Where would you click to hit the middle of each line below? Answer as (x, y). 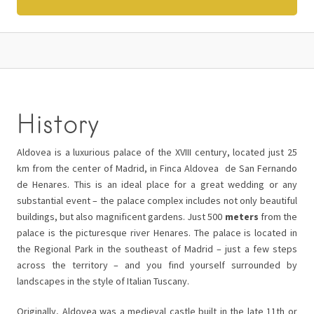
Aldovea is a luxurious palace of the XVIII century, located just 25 (157, 152)
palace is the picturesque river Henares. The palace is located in (157, 233)
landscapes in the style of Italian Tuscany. (103, 281)
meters (240, 217)
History (58, 124)
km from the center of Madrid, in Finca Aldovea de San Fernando (157, 168)
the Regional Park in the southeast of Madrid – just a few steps (157, 249)
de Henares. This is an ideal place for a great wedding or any (157, 184)
